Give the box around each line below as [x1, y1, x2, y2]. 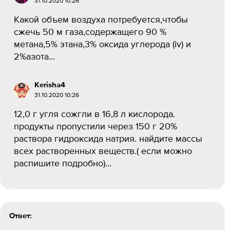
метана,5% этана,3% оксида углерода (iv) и [14, 40, 191, 49]
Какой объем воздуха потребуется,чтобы [14, 15, 188, 25]
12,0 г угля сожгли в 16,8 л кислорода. [14, 110, 175, 119]
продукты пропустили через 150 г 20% [14, 122, 177, 131]
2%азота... [14, 52, 55, 62]
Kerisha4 [34, 81, 65, 89]
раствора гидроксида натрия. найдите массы [14, 135, 202, 144]
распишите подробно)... [14, 159, 111, 168]
